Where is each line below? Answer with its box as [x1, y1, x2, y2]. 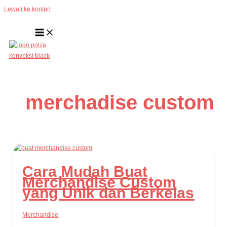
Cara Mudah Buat [22, 163, 148, 180]
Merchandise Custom [22, 174, 177, 191]
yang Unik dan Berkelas [22, 184, 195, 202]
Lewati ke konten [4, 6, 51, 13]
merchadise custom [25, 91, 215, 114]
